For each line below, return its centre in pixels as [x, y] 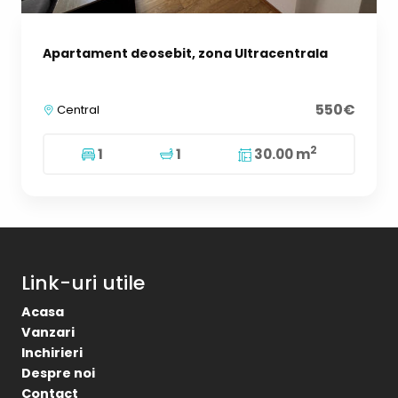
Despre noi [58, 374]
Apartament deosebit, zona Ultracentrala [185, 54]
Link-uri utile [83, 283]
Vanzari [48, 333]
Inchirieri [52, 353]
